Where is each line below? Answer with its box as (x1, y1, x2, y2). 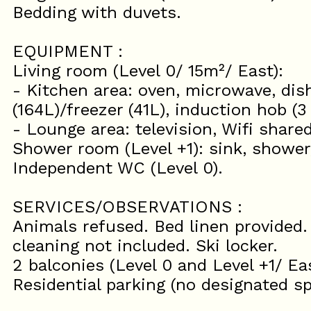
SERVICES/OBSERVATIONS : (12, 197, 242, 217)
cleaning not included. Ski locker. (12, 236, 278, 256)
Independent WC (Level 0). (12, 158, 223, 178)
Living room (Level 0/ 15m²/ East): (12, 61, 283, 81)
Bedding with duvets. (12, 3, 181, 23)
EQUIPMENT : (12, 42, 123, 62)
